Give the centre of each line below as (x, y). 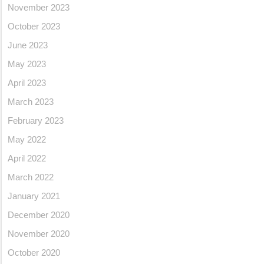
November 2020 (39, 234)
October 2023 (34, 26)
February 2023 (36, 121)
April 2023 (27, 83)
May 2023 (27, 64)
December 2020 (39, 215)
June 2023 (28, 45)
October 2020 (34, 253)
